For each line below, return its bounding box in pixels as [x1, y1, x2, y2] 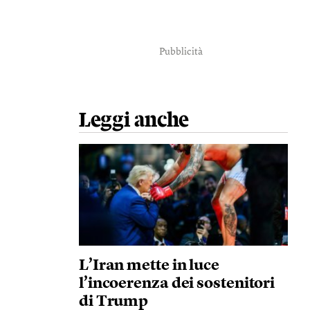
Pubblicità [159, 47, 203, 57]
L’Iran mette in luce [78, 258, 219, 273]
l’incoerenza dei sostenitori [78, 276, 275, 291]
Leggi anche [78, 110, 190, 131]
